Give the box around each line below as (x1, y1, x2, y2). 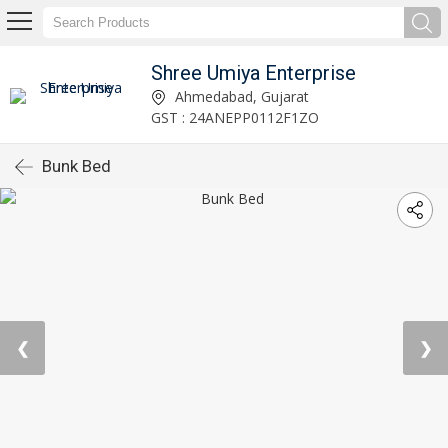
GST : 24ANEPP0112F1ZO (150, 107, 319, 127)
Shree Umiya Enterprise (150, 60, 356, 85)
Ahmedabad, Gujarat (170, 86, 309, 106)
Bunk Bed (42, 156, 111, 176)
